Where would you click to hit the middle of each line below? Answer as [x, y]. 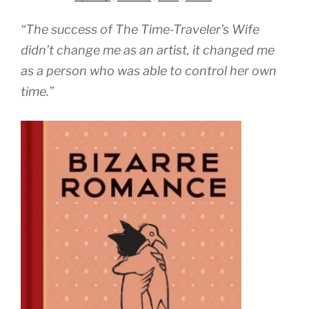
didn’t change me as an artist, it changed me [148, 50]
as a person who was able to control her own [149, 70]
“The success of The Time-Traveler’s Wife [140, 29]
